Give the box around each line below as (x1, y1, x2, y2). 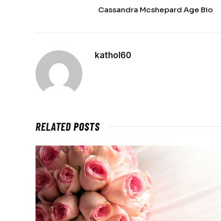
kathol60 (95, 50, 131, 60)
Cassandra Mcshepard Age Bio (98, 4, 213, 14)
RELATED (36, 119, 74, 133)
